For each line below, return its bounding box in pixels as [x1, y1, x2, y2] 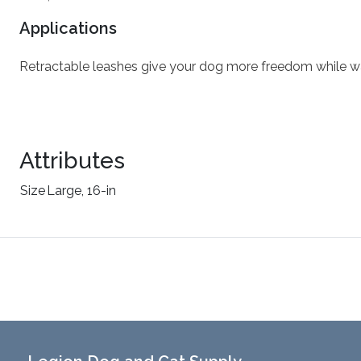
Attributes [19, 147, 125, 174]
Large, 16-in [47, 183, 116, 198]
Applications [19, 19, 117, 38]
